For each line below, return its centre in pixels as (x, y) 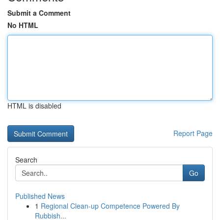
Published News (40, 196)
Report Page (193, 133)
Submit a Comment (39, 13)
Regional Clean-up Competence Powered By (110, 206)
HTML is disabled (34, 106)
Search (26, 160)
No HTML (23, 25)
